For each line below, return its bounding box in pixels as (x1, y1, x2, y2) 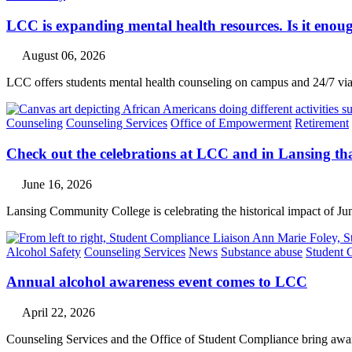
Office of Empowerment (170, 116, 291, 130)
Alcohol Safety (6, 244, 81, 258)
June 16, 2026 (22, 177, 92, 191)
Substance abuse (221, 244, 302, 258)
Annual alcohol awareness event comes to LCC (6, 273, 307, 291)
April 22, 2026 (22, 306, 95, 320)
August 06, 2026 (22, 49, 105, 63)
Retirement (295, 116, 349, 130)
